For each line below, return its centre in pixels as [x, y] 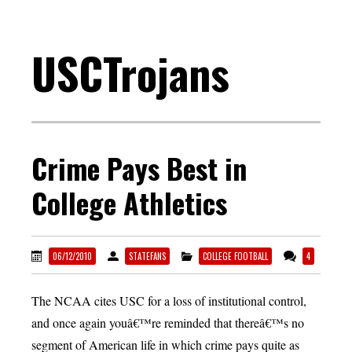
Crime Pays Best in [139, 168]
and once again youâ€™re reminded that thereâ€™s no [168, 323]
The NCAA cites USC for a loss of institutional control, [169, 301]
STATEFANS [147, 257]
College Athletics [129, 203]
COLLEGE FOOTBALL [235, 257]
